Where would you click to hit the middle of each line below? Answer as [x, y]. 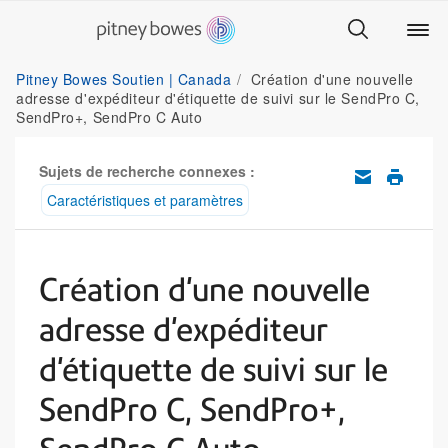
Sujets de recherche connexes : [147, 171]
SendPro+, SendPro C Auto [109, 117]
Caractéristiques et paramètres [145, 200]
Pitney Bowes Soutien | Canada [126, 79]
